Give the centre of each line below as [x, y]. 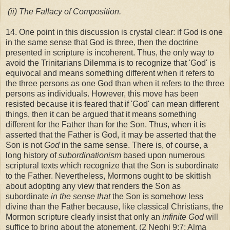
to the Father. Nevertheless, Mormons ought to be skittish [108, 176]
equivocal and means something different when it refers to [110, 73]
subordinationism [90, 155]
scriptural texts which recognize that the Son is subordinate [112, 165]
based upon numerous [163, 155]
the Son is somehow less [158, 196]
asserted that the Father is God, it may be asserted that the [111, 135]
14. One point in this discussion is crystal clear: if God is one [114, 32]
